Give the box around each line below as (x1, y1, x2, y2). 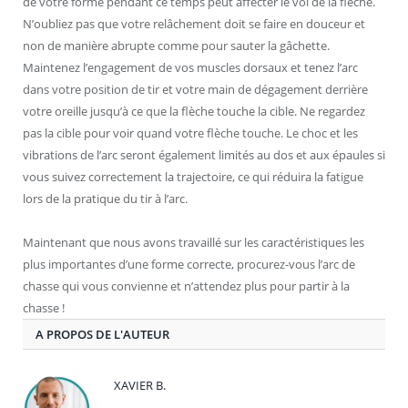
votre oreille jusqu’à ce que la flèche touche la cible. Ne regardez (23, 103, 365, 120)
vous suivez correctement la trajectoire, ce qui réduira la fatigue (23, 168, 363, 186)
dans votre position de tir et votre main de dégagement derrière (23, 81, 368, 98)
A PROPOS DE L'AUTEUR (36, 326, 169, 343)
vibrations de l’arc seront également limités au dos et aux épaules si (23, 147, 385, 164)
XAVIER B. (114, 377, 166, 394)
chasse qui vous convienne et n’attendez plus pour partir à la (23, 278, 350, 295)
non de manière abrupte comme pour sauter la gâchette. (23, 37, 330, 55)
